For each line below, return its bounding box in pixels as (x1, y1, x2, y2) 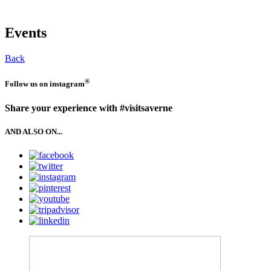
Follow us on (5, 79, 50, 89)
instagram (50, 79, 85, 89)
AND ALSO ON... (5, 126, 62, 136)
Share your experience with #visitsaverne (5, 102, 172, 113)
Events (5, 24, 47, 41)
